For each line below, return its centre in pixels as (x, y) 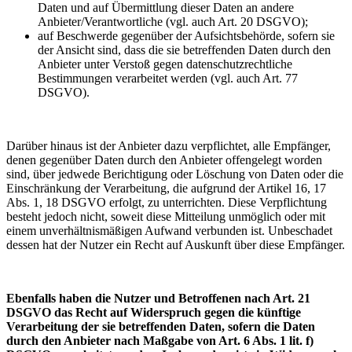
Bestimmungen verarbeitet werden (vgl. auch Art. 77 (168, 78)
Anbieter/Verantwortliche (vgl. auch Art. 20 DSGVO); (173, 21)
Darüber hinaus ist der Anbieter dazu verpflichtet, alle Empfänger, (169, 145)
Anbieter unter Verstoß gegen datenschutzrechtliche (165, 64)
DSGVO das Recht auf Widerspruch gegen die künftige (154, 312)
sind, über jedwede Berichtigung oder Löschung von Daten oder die (175, 174)
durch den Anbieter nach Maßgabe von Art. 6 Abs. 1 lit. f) (160, 340)
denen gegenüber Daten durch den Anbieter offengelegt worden (164, 159)
